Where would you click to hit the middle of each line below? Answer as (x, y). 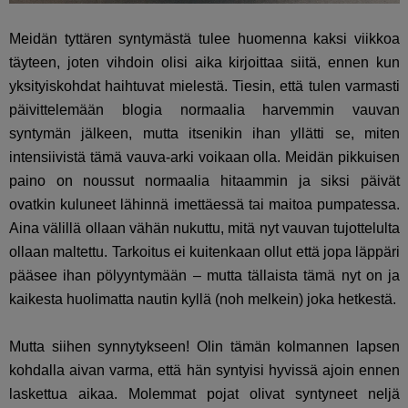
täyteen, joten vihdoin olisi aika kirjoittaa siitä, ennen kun (205, 63)
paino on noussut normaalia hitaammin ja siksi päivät (205, 181)
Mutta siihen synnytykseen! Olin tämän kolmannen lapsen (205, 347)
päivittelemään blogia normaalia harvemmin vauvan (205, 110)
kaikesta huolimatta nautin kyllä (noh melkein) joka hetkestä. (203, 300)
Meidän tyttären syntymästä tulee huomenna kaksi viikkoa (205, 39)
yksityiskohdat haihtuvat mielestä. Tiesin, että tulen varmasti (205, 87)
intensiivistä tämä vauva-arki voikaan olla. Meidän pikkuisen (205, 158)
